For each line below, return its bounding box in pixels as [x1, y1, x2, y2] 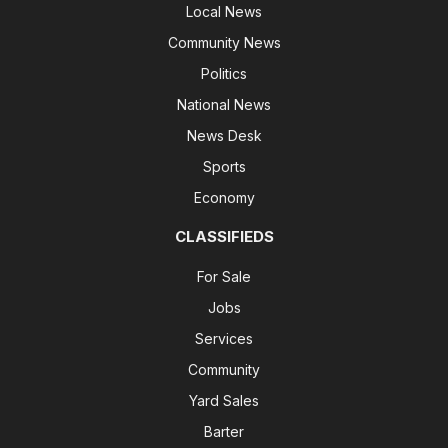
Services [195, 330, 253, 348]
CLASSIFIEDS [174, 227, 274, 247]
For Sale [197, 268, 251, 286]
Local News [186, 3, 262, 21]
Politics [201, 65, 247, 83]
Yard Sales [189, 392, 259, 410]
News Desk [186, 127, 262, 145]
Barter [204, 423, 244, 441]
